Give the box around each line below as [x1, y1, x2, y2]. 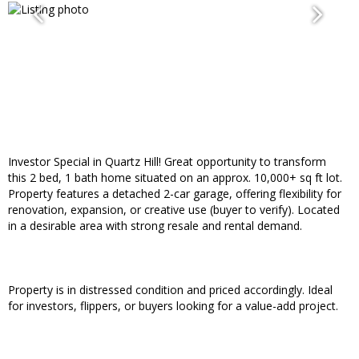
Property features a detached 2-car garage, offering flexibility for [8, 186, 341, 202]
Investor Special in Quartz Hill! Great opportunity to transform [8, 154, 326, 170]
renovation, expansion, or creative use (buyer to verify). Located [8, 202, 340, 218]
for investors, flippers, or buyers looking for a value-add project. [8, 298, 338, 314]
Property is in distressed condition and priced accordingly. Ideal [8, 282, 333, 298]
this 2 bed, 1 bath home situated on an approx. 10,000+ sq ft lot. [8, 170, 342, 186]
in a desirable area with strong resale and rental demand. [8, 218, 302, 234]
